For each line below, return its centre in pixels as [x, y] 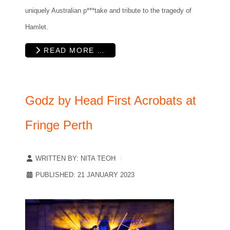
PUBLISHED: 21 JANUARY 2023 [85, 175]
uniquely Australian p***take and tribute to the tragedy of [108, 11]
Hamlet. [37, 27]
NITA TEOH [98, 158]
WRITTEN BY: [57, 158]
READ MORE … [73, 51]
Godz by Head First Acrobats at [111, 100]
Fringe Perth [59, 125]
